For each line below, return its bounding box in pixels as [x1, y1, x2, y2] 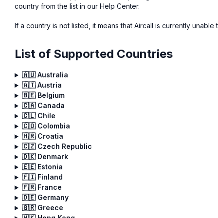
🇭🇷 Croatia [21, 132, 63, 141]
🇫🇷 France [21, 183, 62, 192]
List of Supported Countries [15, 47, 173, 61]
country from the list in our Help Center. [15, 2, 140, 11]
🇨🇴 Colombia [21, 122, 70, 130]
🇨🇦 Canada [21, 101, 65, 110]
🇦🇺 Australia [21, 71, 68, 79]
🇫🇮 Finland [21, 173, 63, 182]
